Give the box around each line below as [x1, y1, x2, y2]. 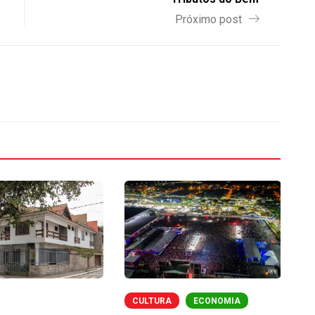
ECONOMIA [193, 295, 240, 306]
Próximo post [175, 13, 245, 27]
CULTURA [131, 295, 172, 306]
